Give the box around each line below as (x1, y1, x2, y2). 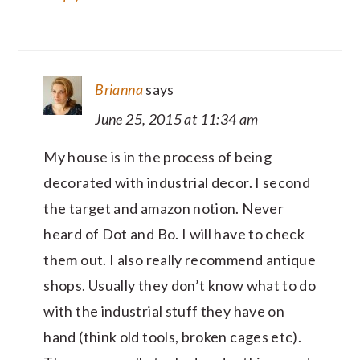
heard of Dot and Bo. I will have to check (43, 225, 305, 243)
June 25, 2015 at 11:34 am (95, 110, 259, 129)
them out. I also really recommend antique (43, 251, 317, 269)
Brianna (95, 80, 143, 99)
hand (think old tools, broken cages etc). (43, 328, 302, 346)
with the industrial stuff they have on (43, 302, 285, 321)
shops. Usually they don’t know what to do (43, 276, 317, 295)
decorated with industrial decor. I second (43, 174, 311, 192)
